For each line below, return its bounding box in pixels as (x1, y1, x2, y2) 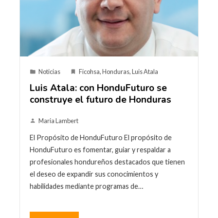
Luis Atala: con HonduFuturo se (30, 81, 167, 94)
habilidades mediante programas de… (30, 182, 143, 190)
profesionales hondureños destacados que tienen (30, 157, 185, 166)
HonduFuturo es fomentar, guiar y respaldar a (30, 145, 171, 154)
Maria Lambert (38, 116, 78, 125)
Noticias (38, 67, 60, 75)
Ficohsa (79, 67, 100, 75)
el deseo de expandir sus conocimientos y (30, 169, 158, 178)
